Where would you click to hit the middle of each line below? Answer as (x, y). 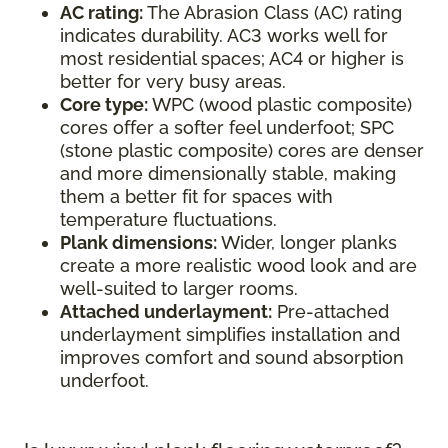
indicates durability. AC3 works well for (224, 36)
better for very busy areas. (173, 82)
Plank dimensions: (138, 243)
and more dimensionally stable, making (228, 174)
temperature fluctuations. (168, 220)
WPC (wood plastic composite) (280, 105)
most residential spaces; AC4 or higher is (232, 59)
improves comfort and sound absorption (232, 358)
